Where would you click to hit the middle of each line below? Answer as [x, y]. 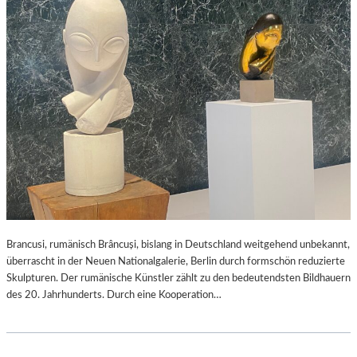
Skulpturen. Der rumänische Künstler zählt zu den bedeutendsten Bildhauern [178, 278]
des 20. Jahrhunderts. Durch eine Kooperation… [114, 294]
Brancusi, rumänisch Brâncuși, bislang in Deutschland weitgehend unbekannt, [178, 244]
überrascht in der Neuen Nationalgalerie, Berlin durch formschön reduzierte [176, 261]
